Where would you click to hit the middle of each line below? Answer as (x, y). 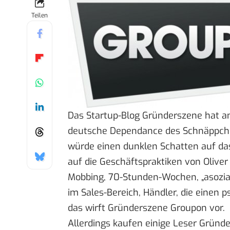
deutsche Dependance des (125, 131)
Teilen (40, 16)
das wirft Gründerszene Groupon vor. (146, 208)
